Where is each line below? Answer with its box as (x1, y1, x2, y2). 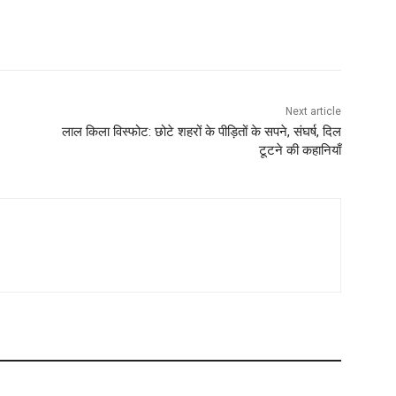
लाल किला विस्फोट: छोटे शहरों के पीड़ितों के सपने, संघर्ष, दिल (61, 124, 341, 141)
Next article (285, 105, 341, 118)
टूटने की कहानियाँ (258, 142, 341, 159)
